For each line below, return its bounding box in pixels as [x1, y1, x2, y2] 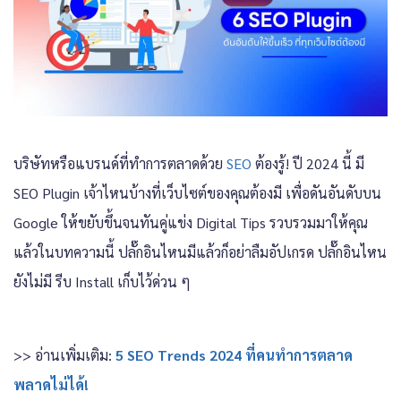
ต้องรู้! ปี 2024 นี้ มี [252, 153, 364, 173]
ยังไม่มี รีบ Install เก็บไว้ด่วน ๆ [13, 271, 191, 291]
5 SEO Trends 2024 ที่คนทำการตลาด [115, 345, 353, 364]
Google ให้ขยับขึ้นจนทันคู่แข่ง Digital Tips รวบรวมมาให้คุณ [13, 212, 368, 232]
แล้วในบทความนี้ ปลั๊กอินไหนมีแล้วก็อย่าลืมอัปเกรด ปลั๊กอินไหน [13, 242, 387, 261]
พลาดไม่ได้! [13, 374, 89, 394]
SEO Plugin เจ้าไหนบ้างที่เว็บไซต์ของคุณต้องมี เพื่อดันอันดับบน [13, 183, 381, 202]
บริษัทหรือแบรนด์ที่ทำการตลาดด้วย [13, 153, 226, 173]
